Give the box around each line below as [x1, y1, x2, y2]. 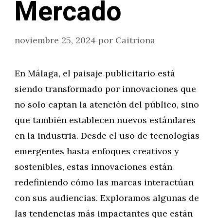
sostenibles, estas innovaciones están [15, 161, 172, 172]
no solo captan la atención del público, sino [15, 99, 199, 110]
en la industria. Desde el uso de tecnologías [15, 130, 200, 141]
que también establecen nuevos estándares [15, 114, 196, 126]
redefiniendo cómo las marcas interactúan [15, 177, 194, 188]
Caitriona [115, 35, 155, 46]
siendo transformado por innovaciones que [15, 83, 196, 94]
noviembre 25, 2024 [15, 35, 96, 46]
